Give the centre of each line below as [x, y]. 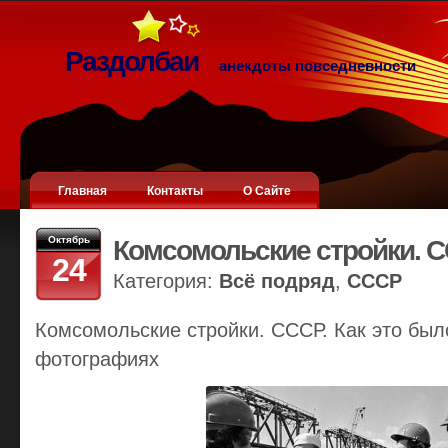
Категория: [165, 281]
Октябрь [68, 239]
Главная [82, 191]
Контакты [174, 191]
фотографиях [96, 359]
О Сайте [266, 191]
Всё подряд [276, 281]
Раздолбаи [134, 61]
